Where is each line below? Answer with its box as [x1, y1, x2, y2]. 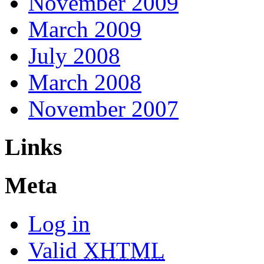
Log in [28, 211, 90, 237]
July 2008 [28, 43, 120, 68]
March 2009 [28, 16, 141, 42]
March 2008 [28, 70, 141, 95]
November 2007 [28, 96, 179, 121]
